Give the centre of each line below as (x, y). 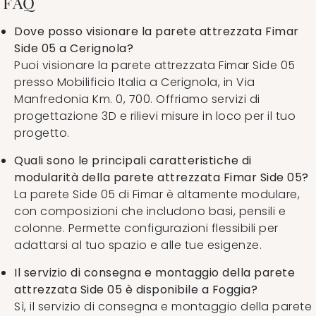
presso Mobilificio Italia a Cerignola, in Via (135, 82)
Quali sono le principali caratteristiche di (133, 160)
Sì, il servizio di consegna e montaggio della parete (163, 306)
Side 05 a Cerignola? (74, 48)
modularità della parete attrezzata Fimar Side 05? (162, 177)
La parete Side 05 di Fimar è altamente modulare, (157, 194)
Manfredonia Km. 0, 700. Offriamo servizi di (137, 99)
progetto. (42, 133)
